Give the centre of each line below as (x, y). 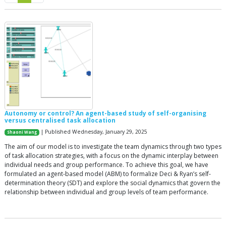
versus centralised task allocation (60, 120)
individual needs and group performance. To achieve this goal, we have (106, 165)
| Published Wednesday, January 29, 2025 (94, 132)
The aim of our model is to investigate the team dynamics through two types (113, 147)
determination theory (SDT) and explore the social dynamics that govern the (112, 183)
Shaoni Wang (22, 132)
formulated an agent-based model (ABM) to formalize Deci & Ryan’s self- (108, 174)
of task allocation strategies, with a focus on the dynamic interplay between (111, 156)
